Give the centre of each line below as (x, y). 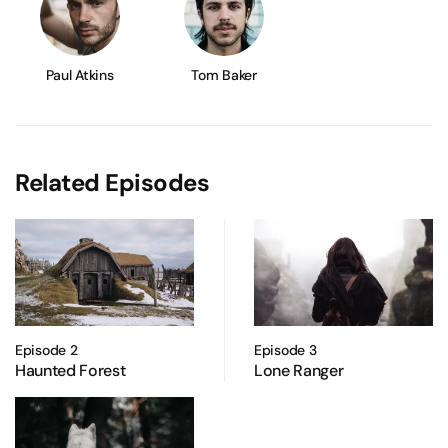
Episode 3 (285, 350)
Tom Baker (224, 75)
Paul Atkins (79, 75)
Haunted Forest (70, 371)
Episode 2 (46, 350)
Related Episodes (112, 183)
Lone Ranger (299, 371)
